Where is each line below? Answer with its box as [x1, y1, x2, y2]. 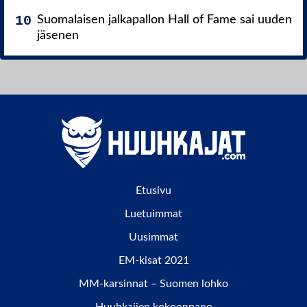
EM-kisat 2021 [118, 255, 189, 267]
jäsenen [37, 29, 79, 42]
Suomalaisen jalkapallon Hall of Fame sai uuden [37, 14, 292, 27]
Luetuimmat [125, 208, 182, 220]
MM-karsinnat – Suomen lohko [79, 278, 228, 290]
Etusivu [136, 185, 171, 197]
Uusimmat [129, 232, 178, 243]
